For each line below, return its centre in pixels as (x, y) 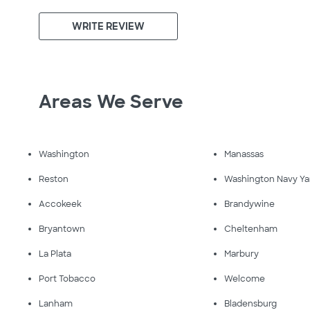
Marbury (242, 254)
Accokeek (60, 204)
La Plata (55, 254)
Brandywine (250, 204)
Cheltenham (251, 229)
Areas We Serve (111, 102)
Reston (54, 179)
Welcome (245, 279)
